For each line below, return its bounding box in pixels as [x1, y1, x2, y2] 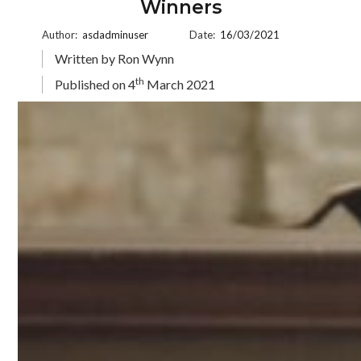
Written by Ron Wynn [55, 51, 175, 66]
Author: [42, 28, 81, 41]
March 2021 [144, 77, 216, 92]
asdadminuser [82, 28, 149, 41]
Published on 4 [55, 77, 136, 92]
